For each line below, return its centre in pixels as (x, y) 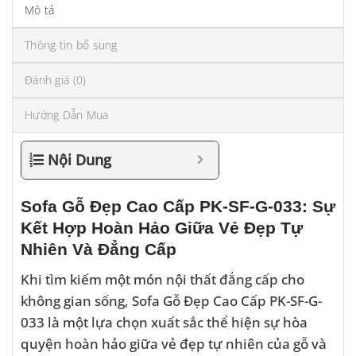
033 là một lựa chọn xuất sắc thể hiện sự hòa (164, 321)
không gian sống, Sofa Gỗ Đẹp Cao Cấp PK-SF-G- (171, 300)
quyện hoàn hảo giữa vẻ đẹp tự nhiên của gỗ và (174, 343)
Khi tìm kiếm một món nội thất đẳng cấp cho (163, 279)
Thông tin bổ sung (71, 45)
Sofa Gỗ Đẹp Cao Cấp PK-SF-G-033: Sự (178, 207)
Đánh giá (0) (56, 80)
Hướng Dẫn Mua (67, 115)
